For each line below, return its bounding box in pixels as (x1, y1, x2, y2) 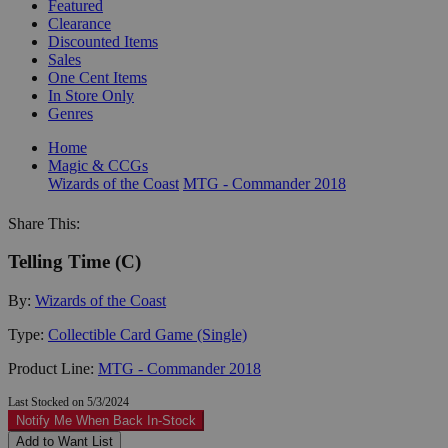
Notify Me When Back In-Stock (16, 412, 196, 428)
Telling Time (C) (8, 251, 141, 273)
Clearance (48, 14, 111, 32)
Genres (48, 104, 93, 122)
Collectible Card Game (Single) (48, 325, 247, 343)
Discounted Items (48, 32, 158, 50)
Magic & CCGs (48, 156, 148, 174)
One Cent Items (48, 68, 147, 86)
